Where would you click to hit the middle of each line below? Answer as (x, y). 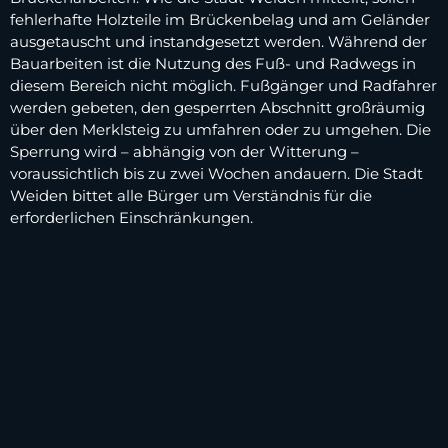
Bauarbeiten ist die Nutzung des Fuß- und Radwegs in (213, 64)
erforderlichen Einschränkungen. (131, 218)
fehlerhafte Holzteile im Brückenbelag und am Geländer (220, 20)
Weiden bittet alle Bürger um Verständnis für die (191, 196)
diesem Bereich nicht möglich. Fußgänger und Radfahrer (223, 86)
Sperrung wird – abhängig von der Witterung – (184, 152)
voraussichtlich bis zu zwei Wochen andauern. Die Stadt (216, 174)
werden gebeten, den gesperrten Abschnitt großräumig (217, 108)
